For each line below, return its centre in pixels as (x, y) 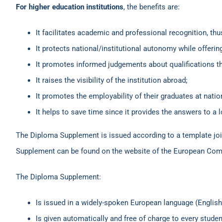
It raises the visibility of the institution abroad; (111, 80)
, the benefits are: (152, 7)
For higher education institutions (70, 7)
